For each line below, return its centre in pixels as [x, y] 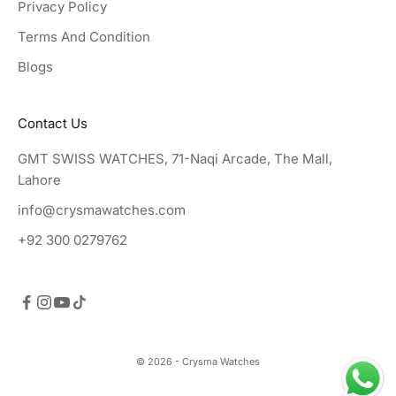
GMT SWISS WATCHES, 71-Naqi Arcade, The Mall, [175, 158]
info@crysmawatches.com [102, 209]
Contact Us [53, 123]
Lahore [39, 179]
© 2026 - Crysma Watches [198, 361]
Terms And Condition [84, 36]
